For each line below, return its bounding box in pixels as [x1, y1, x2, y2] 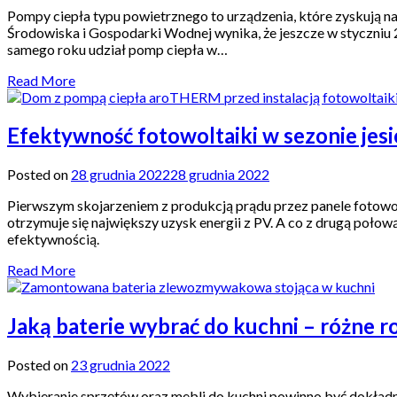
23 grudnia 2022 [71, 356, 170, 374]
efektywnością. [7, 230, 99, 248]
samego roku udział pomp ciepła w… [7, 40, 228, 58]
